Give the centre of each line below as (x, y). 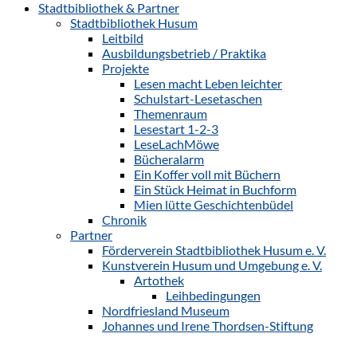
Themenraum (171, 114)
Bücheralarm (169, 159)
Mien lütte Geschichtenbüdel (214, 204)
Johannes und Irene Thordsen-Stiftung (208, 326)
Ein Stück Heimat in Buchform (215, 189)
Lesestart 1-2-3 (176, 129)
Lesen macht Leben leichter (208, 83)
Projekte (126, 68)
